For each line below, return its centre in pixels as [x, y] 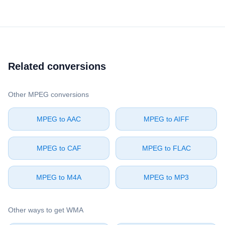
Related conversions [57, 66]
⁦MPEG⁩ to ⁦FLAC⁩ [166, 148]
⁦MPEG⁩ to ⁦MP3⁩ [166, 177]
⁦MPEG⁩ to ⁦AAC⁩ [59, 119]
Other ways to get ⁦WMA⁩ [46, 210]
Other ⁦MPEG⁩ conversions [48, 94]
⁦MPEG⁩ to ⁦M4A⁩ [59, 177]
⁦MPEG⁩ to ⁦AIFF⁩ [166, 119]
